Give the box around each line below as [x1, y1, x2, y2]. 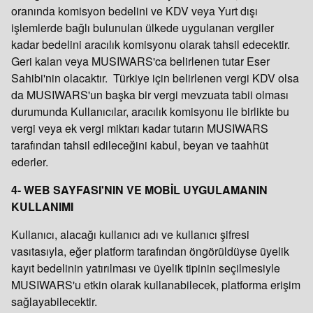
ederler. [11, 154, 48, 170]
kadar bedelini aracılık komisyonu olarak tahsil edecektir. [11, 36, 290, 52]
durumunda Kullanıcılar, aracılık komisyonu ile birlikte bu [11, 103, 289, 119]
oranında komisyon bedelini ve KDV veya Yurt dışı [11, 3, 258, 19]
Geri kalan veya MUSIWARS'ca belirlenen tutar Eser [11, 53, 270, 69]
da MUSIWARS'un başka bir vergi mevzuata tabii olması [11, 87, 289, 103]
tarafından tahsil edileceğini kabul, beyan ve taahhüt [11, 137, 268, 153]
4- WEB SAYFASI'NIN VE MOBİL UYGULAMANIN [11, 182, 268, 198]
